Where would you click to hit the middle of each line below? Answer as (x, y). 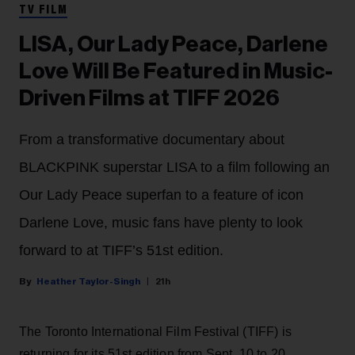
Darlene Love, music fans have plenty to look (161, 223)
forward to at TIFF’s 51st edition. (121, 251)
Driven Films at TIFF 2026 (149, 99)
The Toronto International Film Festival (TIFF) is (155, 332)
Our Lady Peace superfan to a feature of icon (161, 195)
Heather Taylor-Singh (88, 282)
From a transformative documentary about (152, 140)
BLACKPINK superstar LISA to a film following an (174, 168)
